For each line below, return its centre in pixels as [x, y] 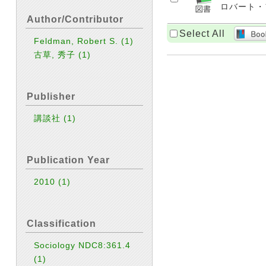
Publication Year [68, 160]
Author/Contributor [75, 19]
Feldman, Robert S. [78, 41]
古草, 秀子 [56, 55]
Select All [202, 33]
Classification [61, 224]
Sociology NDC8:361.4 [83, 245]
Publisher [51, 96]
